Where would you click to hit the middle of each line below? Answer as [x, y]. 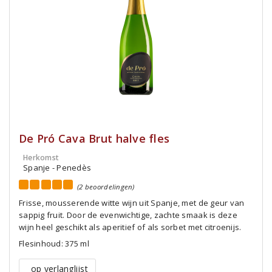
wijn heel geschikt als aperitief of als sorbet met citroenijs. [130, 227]
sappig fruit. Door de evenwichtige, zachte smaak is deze [128, 215]
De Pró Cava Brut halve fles [94, 138]
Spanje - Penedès [57, 168]
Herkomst [41, 158]
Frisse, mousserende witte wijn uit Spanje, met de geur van [132, 203]
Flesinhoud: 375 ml [54, 243]
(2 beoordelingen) [106, 187]
